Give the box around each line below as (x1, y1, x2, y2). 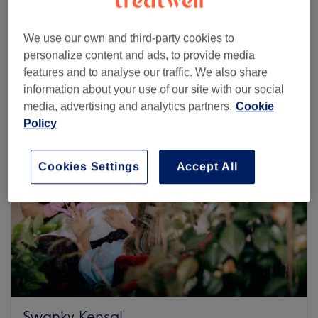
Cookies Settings (38, 160, 140, 172)
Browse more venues (23, 39, 144, 55)
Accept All (176, 160, 238, 172)
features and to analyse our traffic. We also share (23, 65, 268, 78)
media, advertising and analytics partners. (23, 99, 233, 112)
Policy (23, 116, 57, 129)
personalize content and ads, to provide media (23, 48, 256, 61)
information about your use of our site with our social (23, 82, 285, 95)
